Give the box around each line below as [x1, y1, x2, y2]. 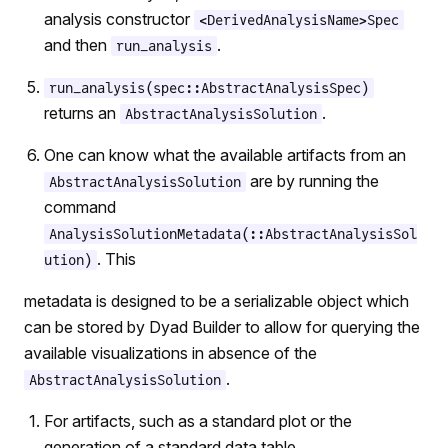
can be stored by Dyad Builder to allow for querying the [24, 317, 420, 337]
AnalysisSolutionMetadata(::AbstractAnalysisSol [49, 226, 417, 242]
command [44, 197, 116, 217]
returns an [44, 103, 120, 123]
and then [44, 35, 111, 55]
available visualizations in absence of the [24, 343, 317, 363]
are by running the [246, 171, 379, 191]
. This [97, 249, 136, 269]
